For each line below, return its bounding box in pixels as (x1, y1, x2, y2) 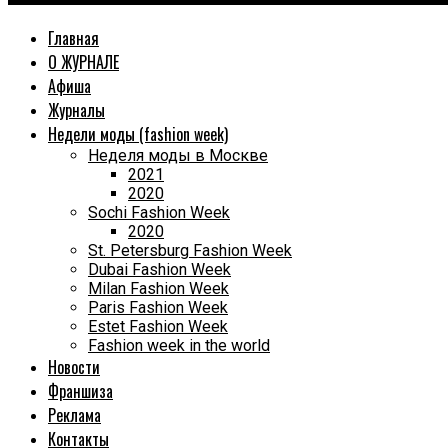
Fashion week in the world (88, 336, 270, 356)
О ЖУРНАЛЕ (48, 50, 119, 75)
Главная (48, 26, 99, 51)
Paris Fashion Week (88, 298, 228, 318)
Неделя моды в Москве (88, 146, 268, 166)
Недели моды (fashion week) (48, 122, 228, 147)
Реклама (48, 403, 101, 428)
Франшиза (48, 379, 113, 404)
